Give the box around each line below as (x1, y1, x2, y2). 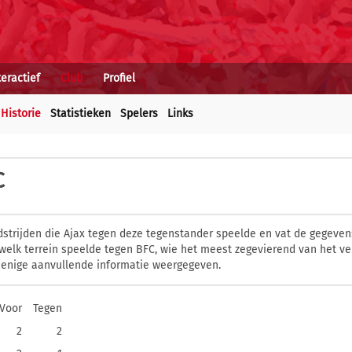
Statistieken (50, 107, 111, 120)
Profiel (103, 71, 135, 85)
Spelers (120, 107, 158, 120)
